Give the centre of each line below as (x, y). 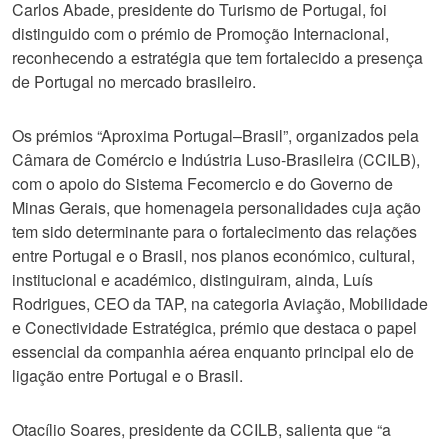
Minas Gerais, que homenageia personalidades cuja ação (216, 207)
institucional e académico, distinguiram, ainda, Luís (192, 279)
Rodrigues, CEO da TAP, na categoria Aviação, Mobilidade (220, 303)
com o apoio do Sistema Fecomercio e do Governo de (202, 183)
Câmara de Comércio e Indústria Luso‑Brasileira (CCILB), (216, 159)
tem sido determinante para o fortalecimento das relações (214, 231)
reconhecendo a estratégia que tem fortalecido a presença (217, 57)
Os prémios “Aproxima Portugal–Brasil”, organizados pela (215, 135)
